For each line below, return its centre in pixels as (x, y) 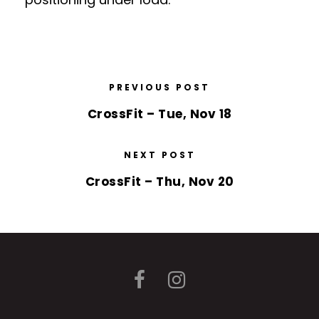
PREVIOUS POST (159, 87)
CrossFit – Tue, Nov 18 (159, 114)
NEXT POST (159, 155)
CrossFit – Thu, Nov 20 (159, 182)
